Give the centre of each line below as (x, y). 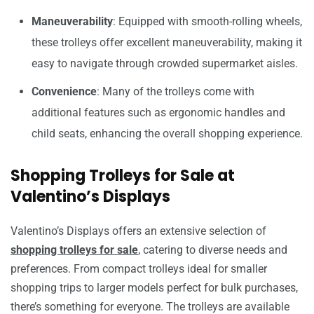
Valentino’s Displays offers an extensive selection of (138, 231)
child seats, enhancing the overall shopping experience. (167, 134)
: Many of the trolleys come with (176, 91)
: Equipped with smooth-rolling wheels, (207, 21)
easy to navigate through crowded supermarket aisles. (165, 63)
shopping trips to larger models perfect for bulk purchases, (154, 288)
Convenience (64, 91)
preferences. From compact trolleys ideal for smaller (139, 269)
